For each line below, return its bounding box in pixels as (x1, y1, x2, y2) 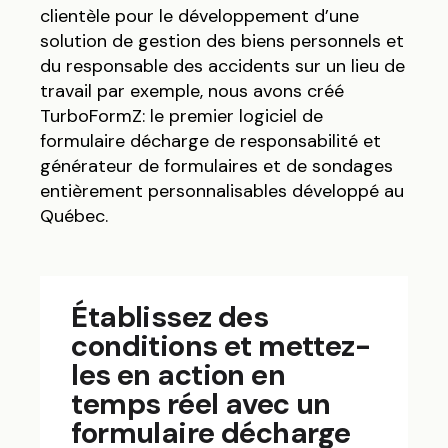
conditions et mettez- (71, 327, 371, 365)
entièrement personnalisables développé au (40, 178, 405, 203)
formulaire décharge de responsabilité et (40, 128, 382, 153)
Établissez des (71, 298, 269, 336)
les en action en (71, 356, 286, 394)
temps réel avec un (71, 385, 331, 423)
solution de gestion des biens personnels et (40, 28, 405, 53)
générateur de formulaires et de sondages (40, 153, 394, 178)
